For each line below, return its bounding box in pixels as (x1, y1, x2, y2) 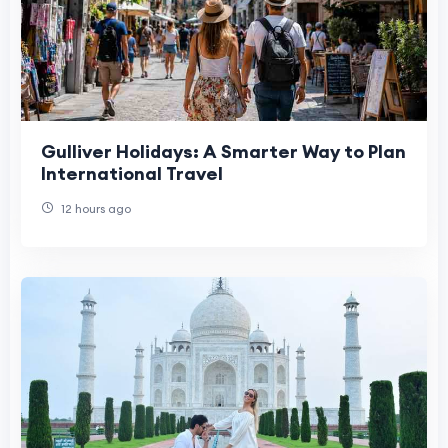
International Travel (41, 161, 223, 185)
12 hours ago (58, 200, 131, 216)
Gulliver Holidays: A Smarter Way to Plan (41, 139, 406, 163)
